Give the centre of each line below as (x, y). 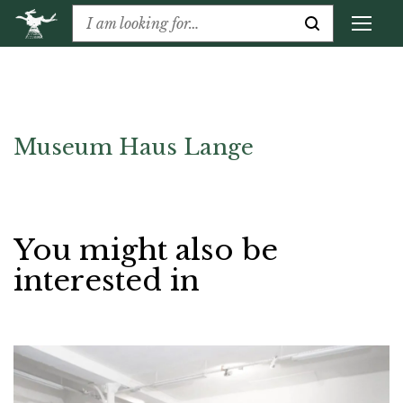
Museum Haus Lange (134, 148)
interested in (107, 281)
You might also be (146, 251)
